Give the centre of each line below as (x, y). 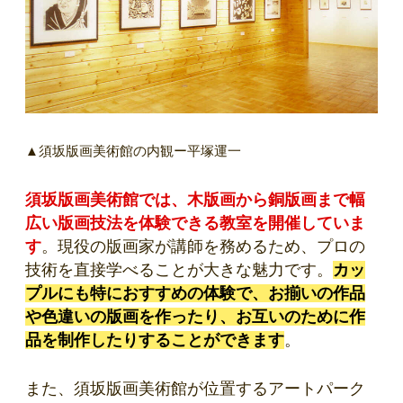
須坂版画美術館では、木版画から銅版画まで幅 (195, 199)
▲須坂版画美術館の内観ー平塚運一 (133, 150)
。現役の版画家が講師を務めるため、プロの (203, 246)
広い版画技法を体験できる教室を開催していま (195, 223)
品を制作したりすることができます (155, 340)
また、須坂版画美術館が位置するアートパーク (195, 388)
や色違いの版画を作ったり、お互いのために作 (195, 316)
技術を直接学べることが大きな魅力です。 (179, 269)
